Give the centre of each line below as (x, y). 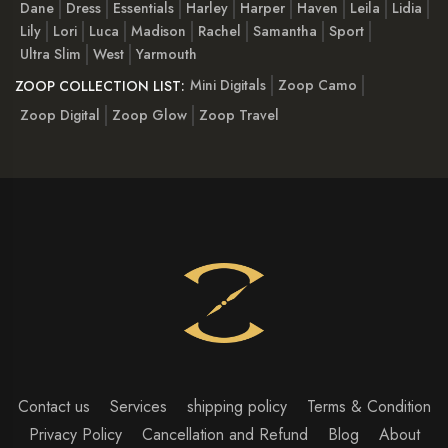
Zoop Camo (317, 84)
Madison (158, 31)
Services (138, 407)
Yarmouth (166, 54)
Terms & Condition (368, 407)
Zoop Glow (149, 115)
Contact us (53, 407)
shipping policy (236, 407)
